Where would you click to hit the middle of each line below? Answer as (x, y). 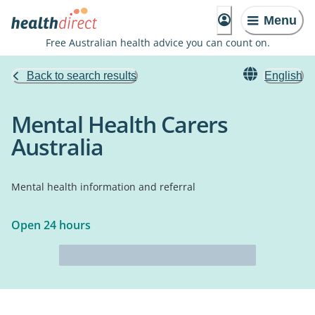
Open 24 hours (51, 225)
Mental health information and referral (103, 187)
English (283, 76)
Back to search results (82, 76)
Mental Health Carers (120, 124)
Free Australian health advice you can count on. (157, 43)
